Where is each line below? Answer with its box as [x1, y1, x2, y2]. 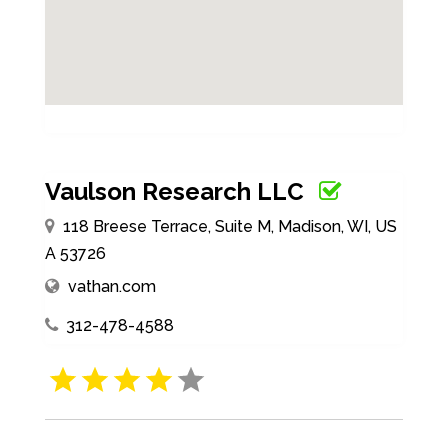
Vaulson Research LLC [44, 176, 304, 206]
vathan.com [67, 276, 156, 296]
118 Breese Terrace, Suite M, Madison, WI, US [62, 216, 397, 236]
